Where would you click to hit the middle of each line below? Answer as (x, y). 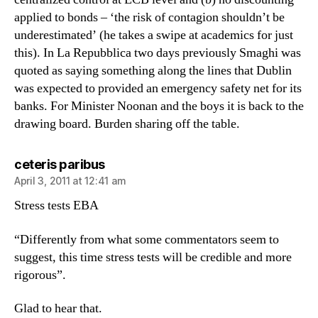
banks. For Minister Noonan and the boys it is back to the (159, 106)
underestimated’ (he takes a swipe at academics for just (154, 35)
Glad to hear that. (58, 308)
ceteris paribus (60, 164)
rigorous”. (40, 275)
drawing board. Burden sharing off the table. (127, 124)
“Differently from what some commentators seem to (147, 239)
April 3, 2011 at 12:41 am (70, 181)
